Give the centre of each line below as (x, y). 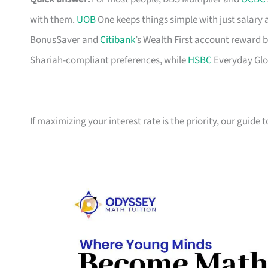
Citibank (118, 40)
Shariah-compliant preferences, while (109, 61)
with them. (53, 20)
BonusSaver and (65, 40)
